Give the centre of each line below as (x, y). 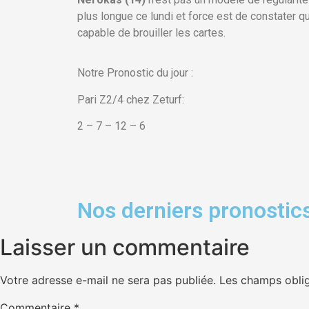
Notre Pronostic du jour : (135, 73)
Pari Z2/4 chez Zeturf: (131, 99)
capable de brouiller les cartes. (151, 32)
